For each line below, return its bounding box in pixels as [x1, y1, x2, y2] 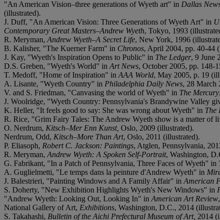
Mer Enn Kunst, [69, 123, 119, 132]
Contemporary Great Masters [4, 26, 96, 35]
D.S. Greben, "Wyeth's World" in [4, 61, 110, 70]
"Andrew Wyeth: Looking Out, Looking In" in [4, 194, 151, 203]
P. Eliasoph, [4, 141, 42, 150]
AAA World [118, 70, 154, 79]
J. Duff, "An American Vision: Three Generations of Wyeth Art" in [4, 17, 214, 26]
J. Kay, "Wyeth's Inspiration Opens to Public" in [4, 53, 155, 61]
